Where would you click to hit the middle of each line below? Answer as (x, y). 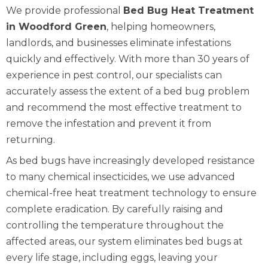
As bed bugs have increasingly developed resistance (130, 161)
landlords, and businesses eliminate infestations (118, 43)
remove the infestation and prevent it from (109, 124)
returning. (31, 140)
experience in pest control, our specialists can (114, 75)
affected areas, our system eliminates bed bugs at (124, 241)
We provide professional (65, 10)
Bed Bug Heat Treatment (188, 10)
